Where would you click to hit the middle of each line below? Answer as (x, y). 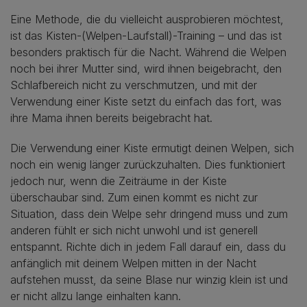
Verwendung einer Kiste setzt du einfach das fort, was (146, 101)
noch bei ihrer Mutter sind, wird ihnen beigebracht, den (146, 68)
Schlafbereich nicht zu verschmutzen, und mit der (134, 85)
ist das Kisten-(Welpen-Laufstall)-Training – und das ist (146, 35)
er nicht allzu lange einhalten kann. (96, 296)
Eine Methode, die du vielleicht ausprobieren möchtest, (147, 19)
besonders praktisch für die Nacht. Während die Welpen (148, 52)
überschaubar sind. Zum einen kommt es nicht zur (134, 197)
